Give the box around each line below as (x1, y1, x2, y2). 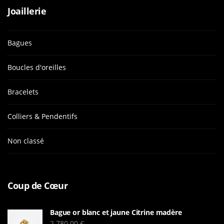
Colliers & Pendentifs (7, 111, 77, 121)
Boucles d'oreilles (7, 62, 66, 72)
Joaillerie (7, 4, 46, 17)
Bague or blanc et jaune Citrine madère (50, 207, 182, 217)
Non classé (7, 135, 44, 145)
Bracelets (7, 86, 38, 96)
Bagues (7, 37, 32, 47)
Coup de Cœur (7, 179, 67, 191)
